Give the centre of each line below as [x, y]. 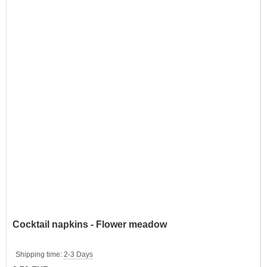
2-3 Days [78, 254]
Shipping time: [40, 254]
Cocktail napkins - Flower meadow [90, 224]
